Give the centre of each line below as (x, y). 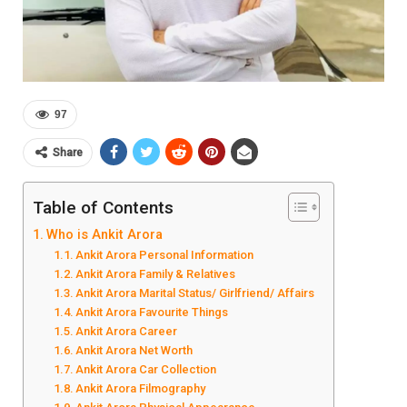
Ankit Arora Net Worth (134, 351)
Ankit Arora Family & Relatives (156, 274)
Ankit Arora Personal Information (165, 255)
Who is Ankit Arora (104, 235)
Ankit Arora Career (127, 332)
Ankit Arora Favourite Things (152, 313)
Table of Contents (103, 208)
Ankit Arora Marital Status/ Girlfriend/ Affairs (195, 293)
